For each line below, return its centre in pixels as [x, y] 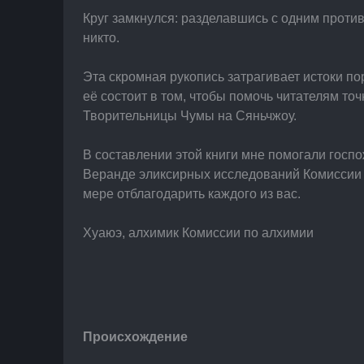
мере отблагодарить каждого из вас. [192, 194]
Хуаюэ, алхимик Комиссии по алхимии [198, 233]
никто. [101, 38]
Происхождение [135, 337]
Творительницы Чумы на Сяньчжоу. [190, 116]
